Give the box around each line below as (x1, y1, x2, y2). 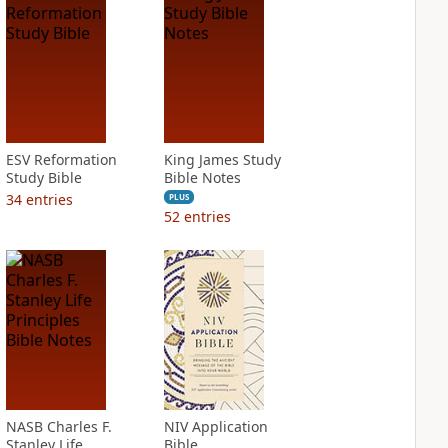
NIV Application (163, 417, 268, 436)
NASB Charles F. (5, 417, 112, 436)
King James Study (163, 150, 281, 169)
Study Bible (5, 168, 82, 187)
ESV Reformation (5, 150, 117, 169)
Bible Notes (163, 168, 241, 187)
